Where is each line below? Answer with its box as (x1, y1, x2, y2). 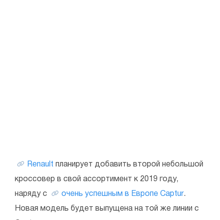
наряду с (15, 191, 49, 197)
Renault (27, 161, 54, 168)
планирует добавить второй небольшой (54, 161, 203, 168)
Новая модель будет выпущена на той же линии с (15, 205, 199, 212)
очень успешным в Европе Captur (61, 191, 184, 197)
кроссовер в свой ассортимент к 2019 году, (15, 176, 178, 183)
